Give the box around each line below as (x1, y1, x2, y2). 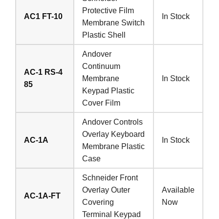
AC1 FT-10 (24, 12, 63, 21)
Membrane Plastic (82, 142, 145, 151)
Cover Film (82, 98, 121, 107)
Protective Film (82, 6, 134, 15)
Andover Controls (82, 117, 143, 126)
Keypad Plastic (82, 86, 135, 95)
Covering (82, 197, 114, 206)
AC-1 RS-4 (24, 67, 63, 76)
